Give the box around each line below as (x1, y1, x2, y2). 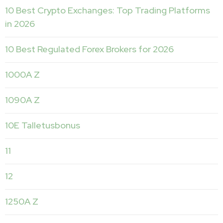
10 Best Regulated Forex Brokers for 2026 (5, 43, 174, 55)
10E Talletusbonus (5, 119, 80, 131)
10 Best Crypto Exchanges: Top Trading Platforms (5, 4, 210, 16)
